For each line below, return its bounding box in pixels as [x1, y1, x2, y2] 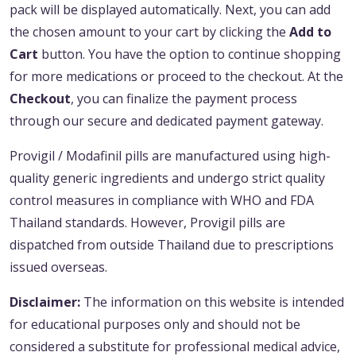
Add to [289, 23, 331, 41]
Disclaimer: [10, 293, 80, 311]
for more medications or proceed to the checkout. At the [10, 68, 343, 86]
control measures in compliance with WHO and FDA [10, 192, 314, 210]
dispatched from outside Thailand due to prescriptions [10, 236, 334, 254]
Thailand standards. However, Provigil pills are [10, 214, 285, 232]
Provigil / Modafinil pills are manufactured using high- [10, 147, 331, 165]
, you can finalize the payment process [71, 90, 297, 108]
